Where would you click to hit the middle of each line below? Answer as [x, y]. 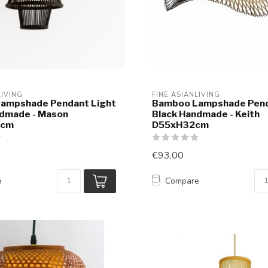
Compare [182, 181]
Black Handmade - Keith [206, 114]
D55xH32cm [180, 124]
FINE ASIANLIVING [186, 95]
